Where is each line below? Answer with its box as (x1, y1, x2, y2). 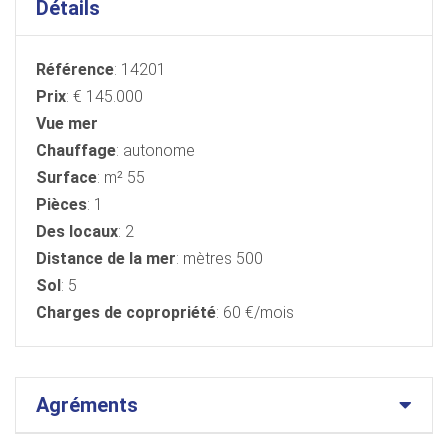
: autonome (116, 140, 195, 160)
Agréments (36, 392, 138, 417)
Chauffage (36, 140, 116, 160)
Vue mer (36, 113, 98, 133)
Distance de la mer (36, 248, 176, 268)
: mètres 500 (176, 248, 263, 268)
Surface (36, 167, 97, 187)
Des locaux (36, 221, 118, 241)
